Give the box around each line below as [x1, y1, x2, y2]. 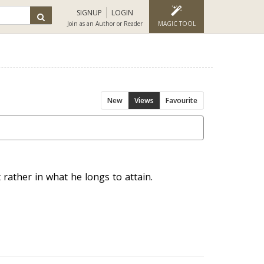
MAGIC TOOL [157, 19, 196, 28]
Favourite [166, 95, 197, 105]
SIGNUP [77, 8, 102, 18]
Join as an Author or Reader [67, 19, 143, 28]
